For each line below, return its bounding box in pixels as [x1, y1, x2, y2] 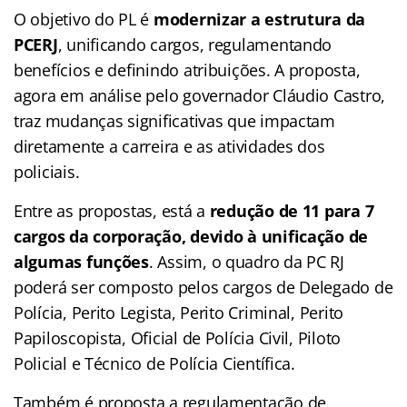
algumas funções [14, 250, 149, 273]
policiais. [14, 160, 80, 183]
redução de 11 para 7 [209, 199, 374, 222]
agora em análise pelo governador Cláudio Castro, [14, 84, 386, 106]
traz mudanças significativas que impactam [14, 109, 335, 132]
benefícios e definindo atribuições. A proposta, [14, 58, 361, 81]
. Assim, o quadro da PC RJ [148, 250, 344, 273]
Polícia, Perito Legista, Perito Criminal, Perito [14, 301, 344, 323]
